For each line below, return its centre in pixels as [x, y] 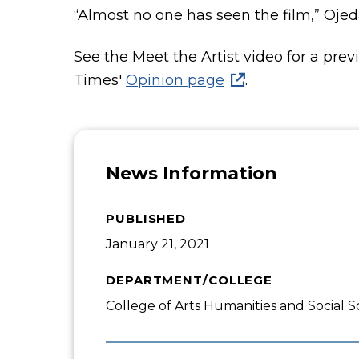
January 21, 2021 [157, 244]
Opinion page [175, 81]
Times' [100, 81]
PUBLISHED [146, 219]
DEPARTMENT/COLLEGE [190, 280]
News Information [192, 174]
